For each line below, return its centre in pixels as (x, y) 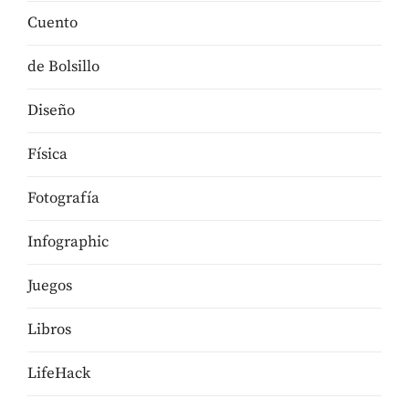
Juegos (50, 285)
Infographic (68, 241)
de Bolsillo (63, 66)
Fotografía (63, 198)
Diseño (51, 110)
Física (47, 154)
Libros (49, 329)
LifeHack (59, 373)
